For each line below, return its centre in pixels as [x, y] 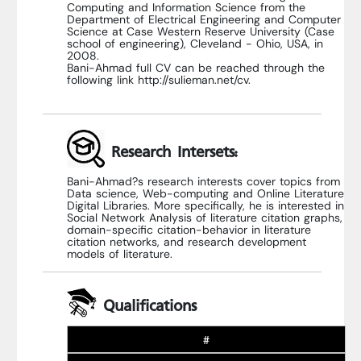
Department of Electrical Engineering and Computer [204, 19]
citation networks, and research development [187, 243]
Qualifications [147, 305]
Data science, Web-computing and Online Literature [205, 194]
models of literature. [120, 255]
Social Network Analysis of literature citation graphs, [205, 218]
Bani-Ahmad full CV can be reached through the [196, 68]
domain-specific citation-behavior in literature [189, 230]
